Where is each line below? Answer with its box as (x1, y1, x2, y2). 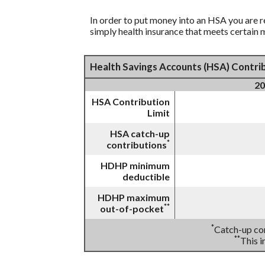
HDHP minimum (101, 160, 170, 172)
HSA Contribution (92, 96, 170, 108)
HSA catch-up (110, 128, 170, 140)
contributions (106, 139, 167, 151)
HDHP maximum (98, 192, 170, 203)
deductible (122, 171, 170, 183)
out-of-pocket (100, 203, 164, 215)
